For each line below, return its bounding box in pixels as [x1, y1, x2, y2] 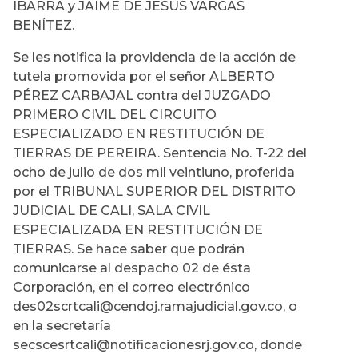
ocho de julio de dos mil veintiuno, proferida [13, 165, 295, 181]
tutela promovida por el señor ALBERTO [13, 69, 275, 85]
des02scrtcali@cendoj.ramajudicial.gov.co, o [13, 299, 297, 315]
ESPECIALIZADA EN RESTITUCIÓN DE [13, 222, 263, 238]
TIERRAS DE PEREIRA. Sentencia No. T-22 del [13, 145, 307, 161]
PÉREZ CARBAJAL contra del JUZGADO [13, 88, 271, 104]
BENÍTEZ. [13, 18, 74, 34]
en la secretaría [13, 318, 111, 334]
